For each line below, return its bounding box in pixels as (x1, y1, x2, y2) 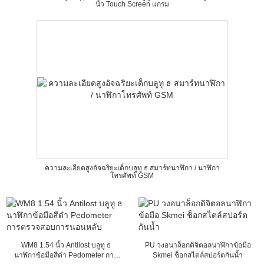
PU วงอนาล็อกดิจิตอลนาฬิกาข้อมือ (144, 241, 251, 249)
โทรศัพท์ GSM (110, 171, 154, 180)
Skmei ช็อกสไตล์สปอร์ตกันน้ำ (153, 251, 243, 259)
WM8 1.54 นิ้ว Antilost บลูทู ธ (21, 241, 111, 249)
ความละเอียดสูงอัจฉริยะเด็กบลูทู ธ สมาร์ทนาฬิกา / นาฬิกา (44, 164, 220, 172)
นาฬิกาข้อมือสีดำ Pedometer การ (14, 251, 118, 259)
